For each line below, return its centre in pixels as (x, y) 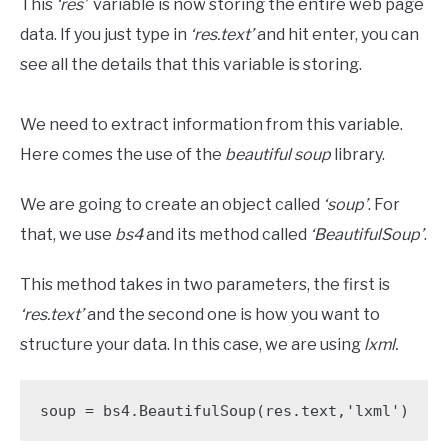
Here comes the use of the (122, 155)
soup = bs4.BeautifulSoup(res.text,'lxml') (224, 410)
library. (358, 155)
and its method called (225, 235)
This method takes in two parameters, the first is (205, 285)
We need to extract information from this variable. (211, 125)
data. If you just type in (105, 35)
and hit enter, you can (336, 35)
